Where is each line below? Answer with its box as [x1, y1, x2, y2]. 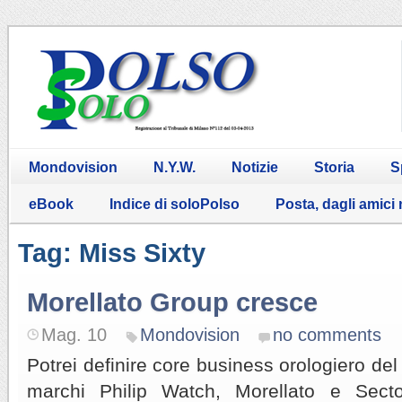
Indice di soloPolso [109, 196, 240, 212]
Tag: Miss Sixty [18, 238, 205, 267]
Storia [314, 159, 354, 175]
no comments [273, 324, 381, 345]
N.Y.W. [153, 159, 196, 175]
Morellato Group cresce [27, 287, 318, 317]
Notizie [232, 159, 278, 175]
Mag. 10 [41, 324, 107, 345]
